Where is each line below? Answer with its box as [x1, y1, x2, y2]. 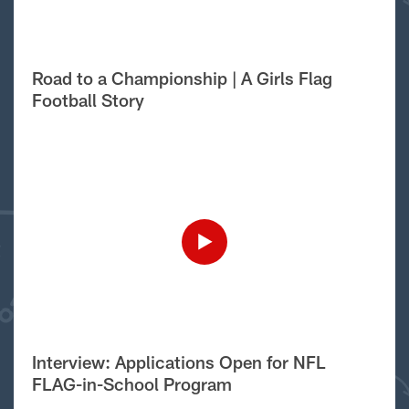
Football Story [31, 89, 144, 110]
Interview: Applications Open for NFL [31, 351, 326, 372]
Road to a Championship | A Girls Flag [31, 67, 332, 89]
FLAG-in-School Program [31, 372, 232, 394]
